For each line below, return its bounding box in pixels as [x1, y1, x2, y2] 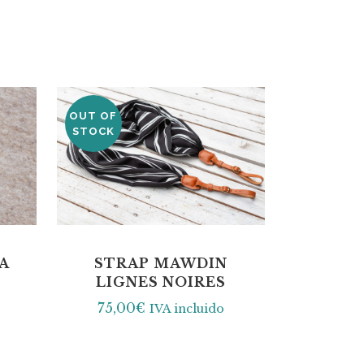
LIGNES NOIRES [95, 274, 226, 291]
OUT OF [69, 109, 118, 122]
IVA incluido [149, 301, 224, 317]
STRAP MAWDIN [93, 255, 227, 272]
